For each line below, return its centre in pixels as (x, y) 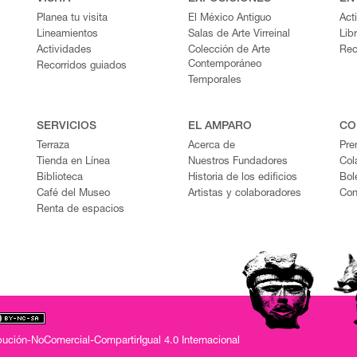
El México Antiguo (229, 18)
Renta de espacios (80, 210)
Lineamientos (67, 34)
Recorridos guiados (82, 66)
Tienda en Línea (73, 162)
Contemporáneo (225, 65)
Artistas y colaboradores (245, 194)
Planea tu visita (72, 18)
